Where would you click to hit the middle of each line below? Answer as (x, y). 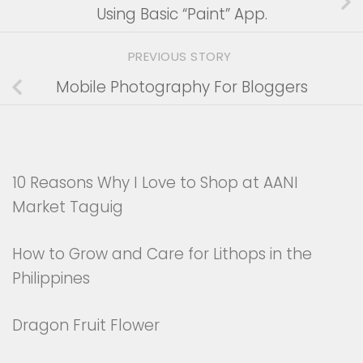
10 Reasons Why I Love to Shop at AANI (155, 183)
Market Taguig (68, 207)
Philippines (51, 279)
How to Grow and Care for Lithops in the (162, 254)
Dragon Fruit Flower (86, 326)
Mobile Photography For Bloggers (181, 87)
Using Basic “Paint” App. (181, 14)
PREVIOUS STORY (181, 56)
